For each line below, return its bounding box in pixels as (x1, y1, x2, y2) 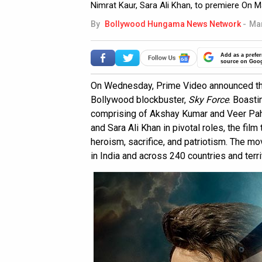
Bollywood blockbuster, (91, 94, 188, 105)
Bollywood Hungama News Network (105, 19, 241, 29)
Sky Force (188, 94, 229, 105)
